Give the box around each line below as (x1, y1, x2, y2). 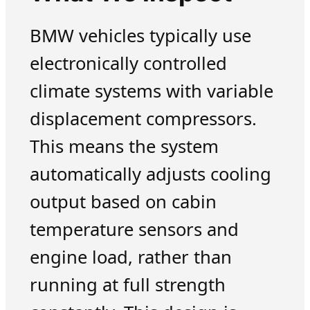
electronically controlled (29, 51, 227, 76)
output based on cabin (29, 190, 217, 215)
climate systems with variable (29, 79, 273, 104)
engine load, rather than (29, 245, 232, 270)
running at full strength (29, 273, 226, 298)
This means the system (29, 134, 219, 159)
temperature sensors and (29, 217, 239, 242)
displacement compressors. (29, 107, 257, 131)
